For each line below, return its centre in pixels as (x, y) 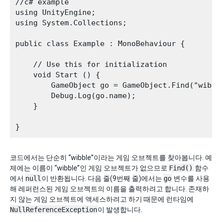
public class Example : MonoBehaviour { (100, 44)
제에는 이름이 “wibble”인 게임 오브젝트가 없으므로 (89, 168)
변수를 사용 (191, 178)
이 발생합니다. (120, 210)
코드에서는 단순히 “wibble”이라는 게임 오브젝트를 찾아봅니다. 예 (111, 158)
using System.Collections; (71, 23)
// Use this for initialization (91, 64)
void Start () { (58, 75)
